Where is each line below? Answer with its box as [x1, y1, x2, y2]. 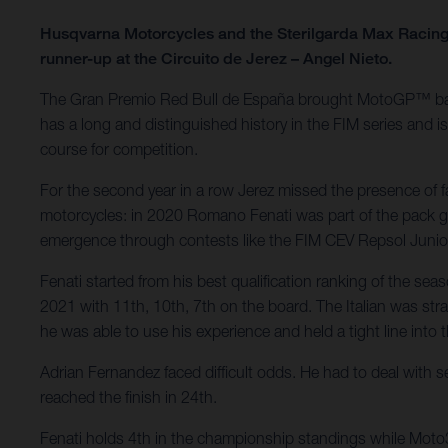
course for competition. [40, 140, 198, 159]
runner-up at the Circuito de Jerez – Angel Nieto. [40, 49, 392, 69]
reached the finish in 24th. [40, 388, 217, 407]
